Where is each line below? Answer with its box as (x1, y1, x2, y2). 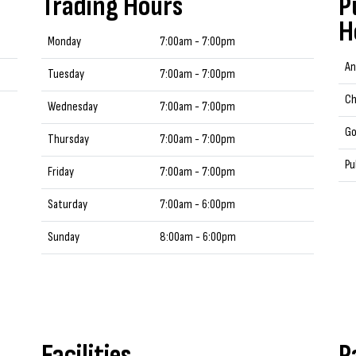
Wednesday (48, 99, 99, 114)
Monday (48, 34, 82, 49)
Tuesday (48, 67, 85, 82)
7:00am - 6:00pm (160, 197, 236, 212)
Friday (48, 164, 75, 180)
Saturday (48, 197, 88, 212)
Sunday (48, 230, 80, 245)
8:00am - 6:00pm (160, 230, 237, 245)
